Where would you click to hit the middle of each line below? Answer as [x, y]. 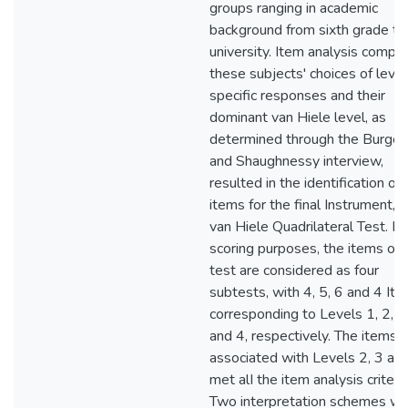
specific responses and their [297, 96]
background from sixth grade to [308, 30]
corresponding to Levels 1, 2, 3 [308, 314]
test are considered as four [294, 270]
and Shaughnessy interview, [296, 161]
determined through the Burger [307, 139]
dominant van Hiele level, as [298, 117]
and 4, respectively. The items [303, 336]
